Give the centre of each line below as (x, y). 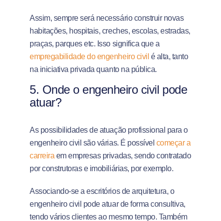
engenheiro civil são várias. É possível (93, 143)
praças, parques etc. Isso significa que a (95, 44)
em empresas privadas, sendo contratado (123, 156)
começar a (173, 143)
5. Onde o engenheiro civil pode (109, 90)
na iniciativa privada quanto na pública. (93, 69)
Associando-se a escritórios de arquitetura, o (102, 191)
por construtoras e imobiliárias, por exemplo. (102, 168)
